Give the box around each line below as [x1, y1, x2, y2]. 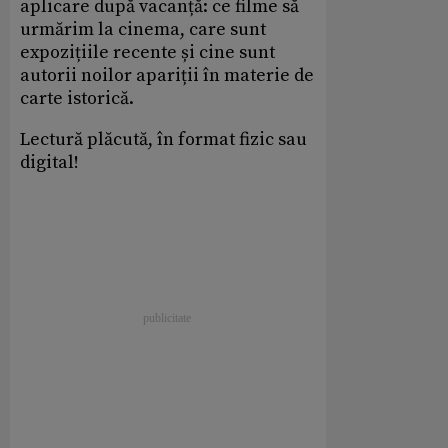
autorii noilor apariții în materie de [20, 64, 314, 88]
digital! [20, 151, 79, 175]
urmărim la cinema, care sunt [20, 18, 266, 42]
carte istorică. [20, 87, 134, 111]
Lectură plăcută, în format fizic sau [20, 128, 307, 152]
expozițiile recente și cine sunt [20, 41, 275, 65]
